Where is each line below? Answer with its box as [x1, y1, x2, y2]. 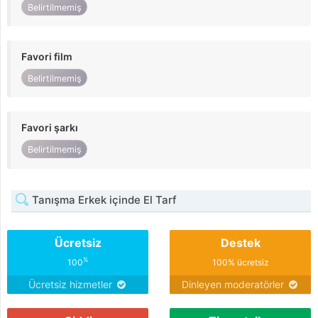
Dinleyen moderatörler [181, 278, 287, 290]
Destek [220, 235, 261, 250]
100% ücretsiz [212, 256, 269, 268]
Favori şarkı [21, 121, 78, 134]
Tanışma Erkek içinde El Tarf [29, 192, 177, 207]
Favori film [21, 50, 72, 63]
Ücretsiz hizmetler [28, 278, 115, 290]
